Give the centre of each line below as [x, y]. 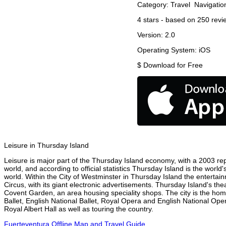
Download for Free [173, 65]
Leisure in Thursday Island [46, 146]
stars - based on [169, 20]
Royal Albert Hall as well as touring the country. [79, 209]
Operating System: [168, 50]
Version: [151, 35]
